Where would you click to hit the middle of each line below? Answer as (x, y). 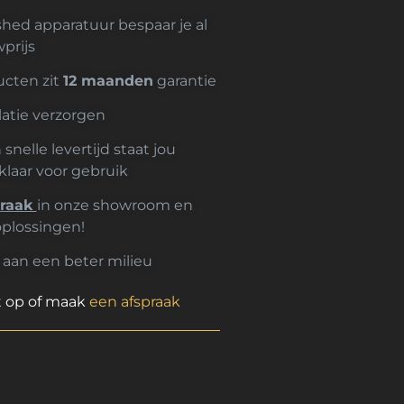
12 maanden (108, 81)
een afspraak (134, 302)
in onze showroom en (115, 205)
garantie (184, 81)
